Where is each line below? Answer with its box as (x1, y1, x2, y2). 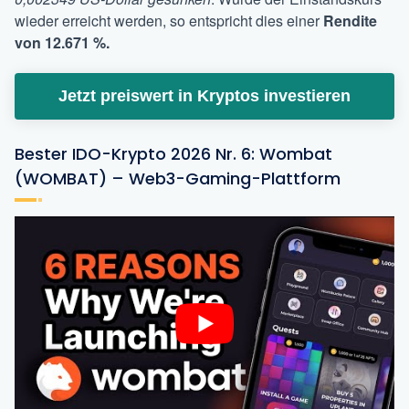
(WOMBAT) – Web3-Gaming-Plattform (15, 166, 341, 190)
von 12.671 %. (15, 31, 110, 53)
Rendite (323, 9, 377, 31)
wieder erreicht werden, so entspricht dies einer (15, 9, 323, 31)
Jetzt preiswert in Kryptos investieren (58, 86, 351, 105)
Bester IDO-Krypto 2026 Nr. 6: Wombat (15, 142, 332, 165)
